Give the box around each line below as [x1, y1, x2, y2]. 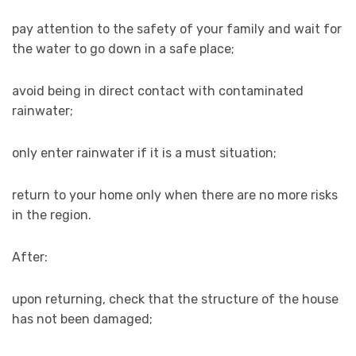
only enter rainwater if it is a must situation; [12, 145, 277, 161]
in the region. [12, 207, 91, 223]
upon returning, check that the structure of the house [12, 292, 339, 308]
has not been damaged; [12, 311, 153, 327]
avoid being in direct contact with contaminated [12, 83, 304, 99]
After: [12, 250, 48, 265]
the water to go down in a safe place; [12, 41, 234, 57]
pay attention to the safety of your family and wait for [12, 21, 342, 37]
